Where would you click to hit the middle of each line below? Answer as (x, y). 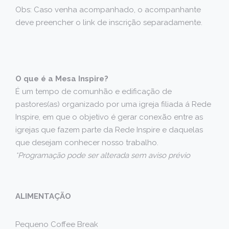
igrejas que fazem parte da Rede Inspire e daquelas (109, 130)
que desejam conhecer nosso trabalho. (87, 143)
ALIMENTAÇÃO (43, 196)
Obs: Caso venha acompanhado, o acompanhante (108, 10)
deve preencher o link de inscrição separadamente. (109, 22)
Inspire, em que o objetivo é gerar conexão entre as (109, 117)
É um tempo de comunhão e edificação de (94, 91)
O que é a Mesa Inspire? (62, 79)
